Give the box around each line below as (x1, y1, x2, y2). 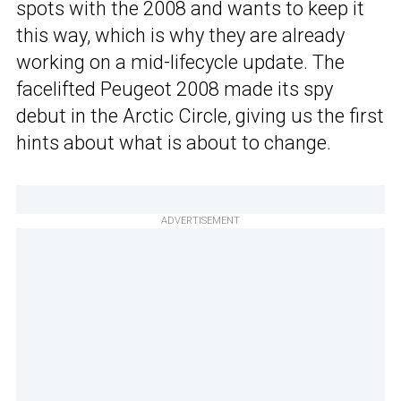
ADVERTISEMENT (161, 215, 240, 227)
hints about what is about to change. (16, 132, 331, 155)
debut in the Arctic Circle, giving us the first (16, 105, 384, 128)
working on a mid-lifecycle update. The (16, 51, 345, 74)
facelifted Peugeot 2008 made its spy (16, 78, 333, 101)
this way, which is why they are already (16, 24, 345, 47)
